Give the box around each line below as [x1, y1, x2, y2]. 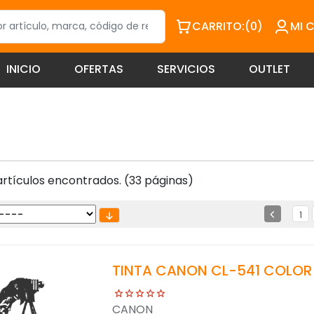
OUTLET [249, 61, 290, 77]
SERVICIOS [157, 61, 215, 77]
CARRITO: [192, 18, 245, 34]
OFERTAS [74, 61, 123, 77]
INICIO [6, 61, 41, 77]
